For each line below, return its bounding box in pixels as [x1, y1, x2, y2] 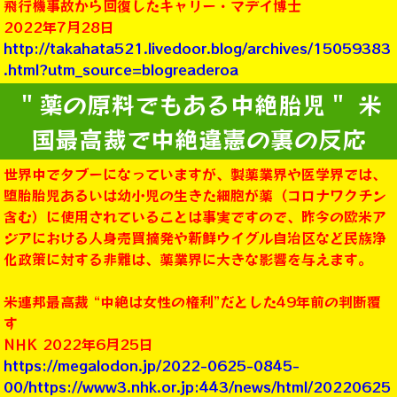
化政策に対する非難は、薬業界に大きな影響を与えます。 [4, 248, 372, 270]
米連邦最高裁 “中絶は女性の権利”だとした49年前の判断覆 [4, 291, 381, 313]
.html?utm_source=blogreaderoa [4, 58, 238, 81]
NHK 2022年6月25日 [4, 333, 153, 355]
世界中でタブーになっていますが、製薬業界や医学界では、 [4, 163, 386, 185]
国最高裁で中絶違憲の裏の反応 [31, 121, 366, 157]
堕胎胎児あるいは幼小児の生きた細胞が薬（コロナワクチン [4, 184, 386, 206]
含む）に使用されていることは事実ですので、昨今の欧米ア [4, 206, 386, 228]
